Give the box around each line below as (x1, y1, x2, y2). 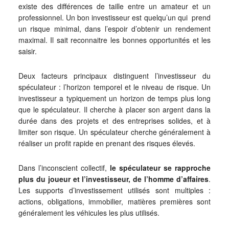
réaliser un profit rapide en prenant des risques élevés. (18, 138, 195, 148)
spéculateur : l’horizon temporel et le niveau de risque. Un (18, 81, 211, 92)
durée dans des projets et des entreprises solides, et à (18, 115, 211, 126)
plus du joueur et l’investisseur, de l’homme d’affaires (18, 173, 209, 184)
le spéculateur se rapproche (110, 162, 211, 173)
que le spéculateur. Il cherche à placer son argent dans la (18, 104, 211, 114)
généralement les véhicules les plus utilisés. (18, 207, 159, 218)
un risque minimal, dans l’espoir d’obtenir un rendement (18, 23, 211, 34)
